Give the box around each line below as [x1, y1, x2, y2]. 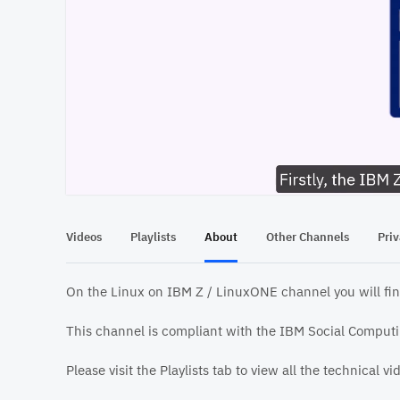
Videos [66, 229, 102, 245]
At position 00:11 [151, 165, 241, 181]
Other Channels [266, 229, 349, 245]
